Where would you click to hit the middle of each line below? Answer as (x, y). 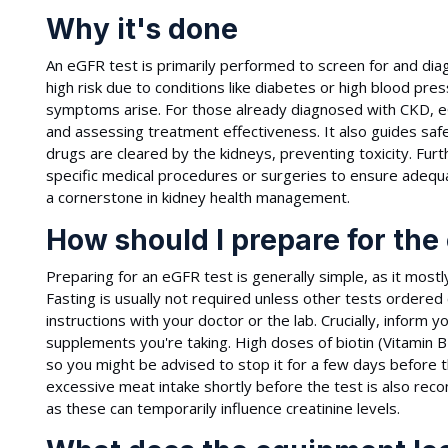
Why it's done (142, 29)
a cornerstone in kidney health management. (198, 197)
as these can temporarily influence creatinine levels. (223, 408)
